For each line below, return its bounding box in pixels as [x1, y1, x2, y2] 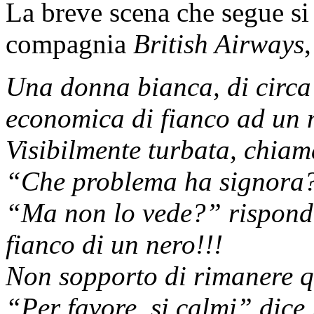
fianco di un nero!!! [6, 229, 223, 260]
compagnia [6, 29, 133, 60]
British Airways [133, 29, 304, 60]
